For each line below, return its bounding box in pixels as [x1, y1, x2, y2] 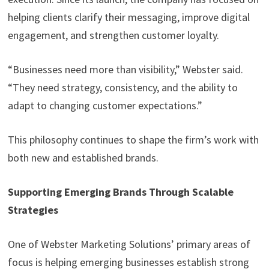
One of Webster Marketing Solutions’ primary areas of [7, 237, 250, 252]
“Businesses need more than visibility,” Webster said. [7, 62, 243, 77]
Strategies [7, 203, 58, 217]
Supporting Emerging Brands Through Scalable [7, 185, 234, 199]
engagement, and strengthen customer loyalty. [7, 28, 219, 43]
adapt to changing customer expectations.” [7, 98, 202, 113]
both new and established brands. [7, 151, 159, 165]
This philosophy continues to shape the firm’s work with [7, 133, 259, 147]
